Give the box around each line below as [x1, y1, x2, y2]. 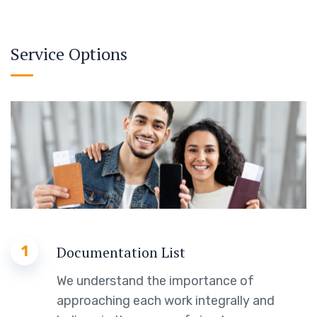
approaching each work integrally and [57, 293, 275, 309]
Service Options [11, 42, 127, 66]
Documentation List [57, 243, 185, 263]
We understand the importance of [57, 273, 254, 289]
